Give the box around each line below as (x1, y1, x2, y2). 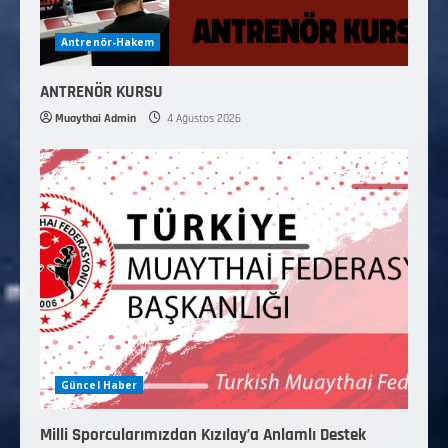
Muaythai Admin (55, 111, 136, 127)
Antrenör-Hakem (61, 35, 155, 50)
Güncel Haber (61, 378, 138, 393)
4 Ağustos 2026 (164, 111, 241, 127)
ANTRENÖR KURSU (40, 81, 163, 104)
